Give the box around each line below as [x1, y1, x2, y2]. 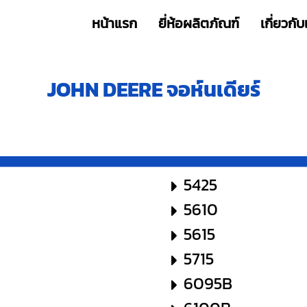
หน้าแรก [92, 13, 137, 34]
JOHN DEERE [47, 74, 167, 105]
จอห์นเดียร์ [166, 74, 260, 105]
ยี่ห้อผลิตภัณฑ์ [158, 13, 239, 34]
